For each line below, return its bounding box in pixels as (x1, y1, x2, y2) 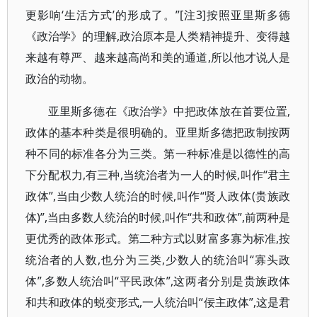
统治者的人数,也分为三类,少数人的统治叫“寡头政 (25, 252, 291, 267)
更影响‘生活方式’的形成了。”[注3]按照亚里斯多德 (25, 7, 291, 23)
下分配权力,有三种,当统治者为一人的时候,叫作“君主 (25, 167, 291, 183)
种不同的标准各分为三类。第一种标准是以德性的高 (25, 146, 291, 161)
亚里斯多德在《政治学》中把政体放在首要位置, (48, 103, 291, 119)
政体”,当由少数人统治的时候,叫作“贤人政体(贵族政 (25, 188, 291, 204)
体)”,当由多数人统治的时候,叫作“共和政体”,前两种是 (25, 209, 291, 225)
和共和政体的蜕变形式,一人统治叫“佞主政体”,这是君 (25, 294, 291, 310)
